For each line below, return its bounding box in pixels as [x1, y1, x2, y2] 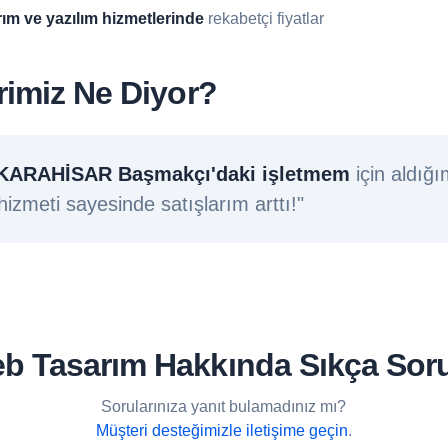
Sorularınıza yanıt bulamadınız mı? [101, 397, 347, 415]
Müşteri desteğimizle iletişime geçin [95, 421, 348, 439]
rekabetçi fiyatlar [203, 9, 324, 27]
